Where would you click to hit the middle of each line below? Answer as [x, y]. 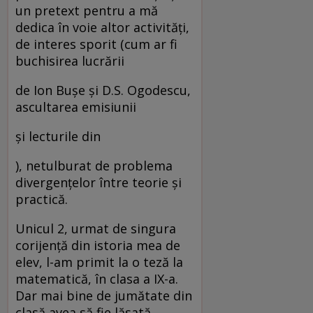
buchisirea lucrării [70, 60]
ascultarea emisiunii [76, 107]
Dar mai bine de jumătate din [104, 295]
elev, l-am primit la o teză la [99, 262]
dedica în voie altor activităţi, [102, 27]
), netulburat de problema [94, 165]
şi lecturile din [58, 136]
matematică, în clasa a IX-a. [97, 278]
